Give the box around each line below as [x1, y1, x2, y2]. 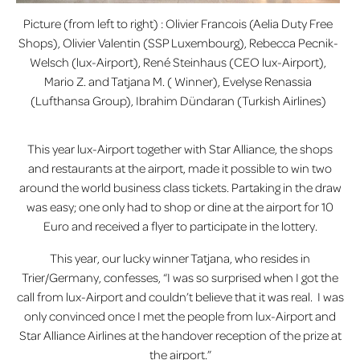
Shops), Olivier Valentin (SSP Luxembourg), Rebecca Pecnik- [18, 34, 338, 51]
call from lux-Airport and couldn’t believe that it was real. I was [16, 288, 344, 305]
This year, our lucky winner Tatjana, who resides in [50, 250, 310, 267]
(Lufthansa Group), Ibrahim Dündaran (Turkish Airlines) [30, 92, 326, 108]
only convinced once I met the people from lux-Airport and [24, 308, 336, 325]
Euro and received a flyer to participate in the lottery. [43, 218, 317, 235]
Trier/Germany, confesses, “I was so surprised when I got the [22, 269, 338, 286]
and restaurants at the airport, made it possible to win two [28, 160, 332, 177]
